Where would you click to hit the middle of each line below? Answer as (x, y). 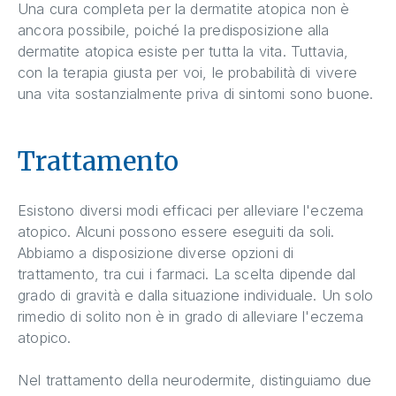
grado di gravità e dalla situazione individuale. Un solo (196, 296)
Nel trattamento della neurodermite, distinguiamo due (195, 381)
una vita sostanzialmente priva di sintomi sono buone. (196, 94)
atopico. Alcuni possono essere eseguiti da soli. (176, 232)
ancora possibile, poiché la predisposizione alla (174, 30)
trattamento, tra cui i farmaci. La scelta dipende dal (187, 274)
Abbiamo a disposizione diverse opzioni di (156, 253)
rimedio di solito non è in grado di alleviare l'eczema (190, 317)
